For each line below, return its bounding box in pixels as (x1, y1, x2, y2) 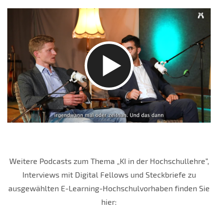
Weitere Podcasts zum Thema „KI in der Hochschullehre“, (9, 156, 209, 166)
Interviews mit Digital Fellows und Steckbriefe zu (22, 170, 196, 180)
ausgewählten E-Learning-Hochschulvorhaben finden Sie (8, 183, 210, 193)
